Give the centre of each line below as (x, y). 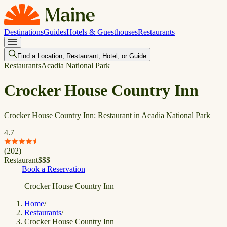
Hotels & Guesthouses (102, 32)
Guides (55, 32)
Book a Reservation (53, 169)
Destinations (24, 32)
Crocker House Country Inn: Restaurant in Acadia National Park (107, 115)
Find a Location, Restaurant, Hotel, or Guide (82, 56)
